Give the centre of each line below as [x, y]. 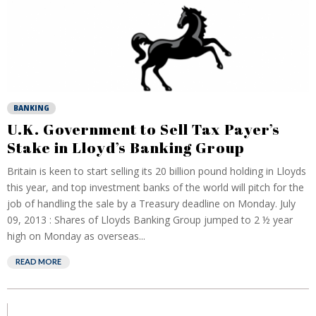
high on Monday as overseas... [76, 236]
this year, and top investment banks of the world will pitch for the [156, 187]
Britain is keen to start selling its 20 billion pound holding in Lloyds [157, 171]
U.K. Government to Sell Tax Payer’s [144, 129]
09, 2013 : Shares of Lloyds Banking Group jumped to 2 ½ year [150, 220]
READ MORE [38, 261]
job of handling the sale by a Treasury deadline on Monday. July [151, 203]
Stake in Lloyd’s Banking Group [126, 147]
